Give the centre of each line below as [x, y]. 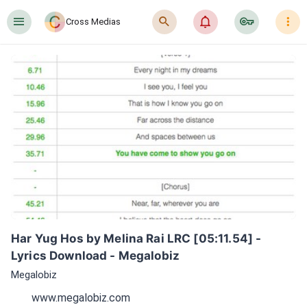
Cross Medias [93, 22]
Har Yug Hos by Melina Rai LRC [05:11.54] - [136, 238]
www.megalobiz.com [81, 297]
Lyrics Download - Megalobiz [96, 256]
